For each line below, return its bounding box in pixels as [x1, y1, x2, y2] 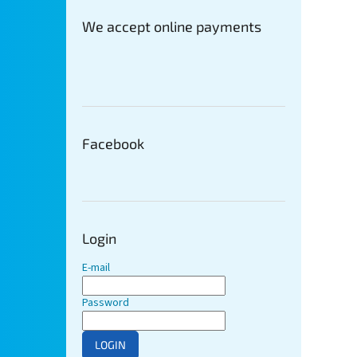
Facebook [82, 135, 144, 153]
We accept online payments [82, 18, 261, 36]
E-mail [82, 260, 110, 277]
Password [82, 295, 129, 312]
